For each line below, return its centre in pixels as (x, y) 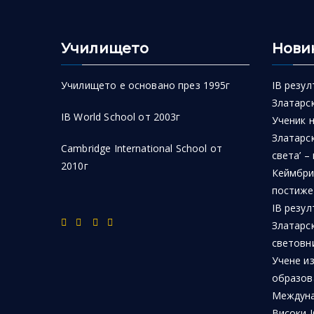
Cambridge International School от (142, 148)
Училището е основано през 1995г (146, 85)
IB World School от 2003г (121, 117)
